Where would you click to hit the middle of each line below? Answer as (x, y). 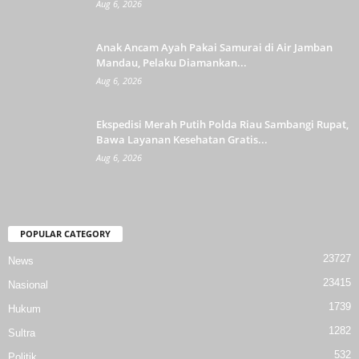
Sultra (22, 333)
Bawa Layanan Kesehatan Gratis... (182, 140)
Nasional (28, 285)
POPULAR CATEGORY (65, 234)
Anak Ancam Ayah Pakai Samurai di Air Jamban (214, 48)
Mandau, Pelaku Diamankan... (171, 63)
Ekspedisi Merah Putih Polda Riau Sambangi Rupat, (222, 125)
